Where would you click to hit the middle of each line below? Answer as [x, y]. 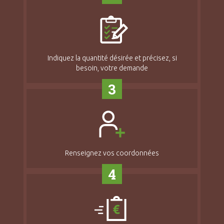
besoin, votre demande [112, 68]
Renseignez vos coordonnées [112, 153]
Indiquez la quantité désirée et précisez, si [112, 58]
